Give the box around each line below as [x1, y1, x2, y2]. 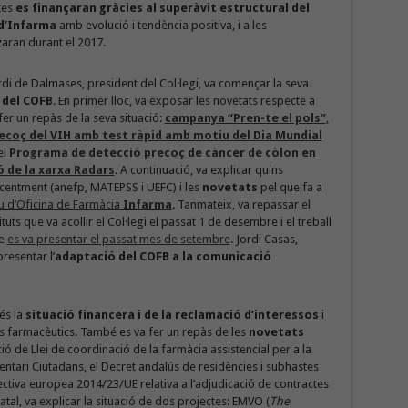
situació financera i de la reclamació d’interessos [25, 308, 319, 321]
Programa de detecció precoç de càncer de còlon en [8, 146, 316, 159]
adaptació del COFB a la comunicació [54, 250, 271, 263]
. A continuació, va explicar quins [114, 163, 283, 177]
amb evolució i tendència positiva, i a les [58, 18, 267, 32]
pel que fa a [260, 180, 322, 194]
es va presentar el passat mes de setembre [6, 232, 230, 246]
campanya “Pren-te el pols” [164, 111, 326, 125]
